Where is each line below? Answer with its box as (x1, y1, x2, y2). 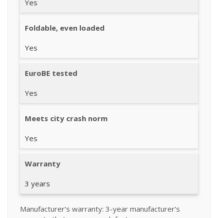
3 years (25, 178, 50, 188)
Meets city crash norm (25, 113, 108, 123)
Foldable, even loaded (25, 22, 105, 33)
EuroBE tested (25, 68, 77, 78)
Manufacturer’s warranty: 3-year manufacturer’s (20, 203, 180, 214)
